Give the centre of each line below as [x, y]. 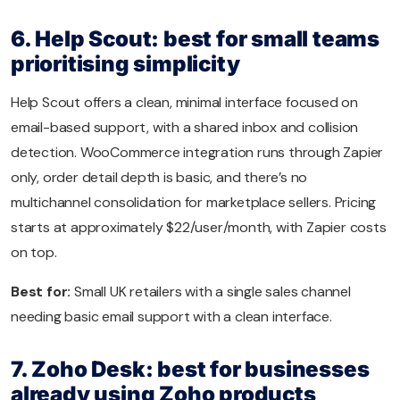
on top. [34, 253]
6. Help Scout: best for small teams [195, 39]
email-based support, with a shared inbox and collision [185, 128]
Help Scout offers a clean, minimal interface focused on [184, 103]
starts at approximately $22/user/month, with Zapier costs [199, 228]
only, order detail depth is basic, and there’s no [159, 178]
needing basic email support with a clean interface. [171, 317]
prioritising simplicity [125, 64]
